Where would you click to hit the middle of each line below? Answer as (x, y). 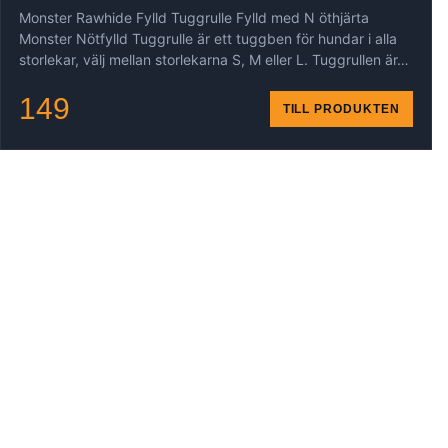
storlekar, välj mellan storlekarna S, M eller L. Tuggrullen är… (214, 59)
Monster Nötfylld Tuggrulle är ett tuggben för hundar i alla (208, 38)
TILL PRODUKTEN (341, 108)
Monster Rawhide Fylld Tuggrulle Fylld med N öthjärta (194, 17)
